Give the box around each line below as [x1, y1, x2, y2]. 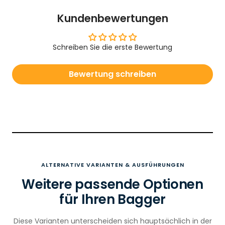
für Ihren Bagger [59, 190, 166, 208]
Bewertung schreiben [69, 68, 156, 80]
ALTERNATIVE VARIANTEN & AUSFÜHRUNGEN [41, 160, 184, 169]
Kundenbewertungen [57, 11, 168, 26]
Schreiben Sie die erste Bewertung [53, 42, 172, 52]
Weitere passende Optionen [22, 175, 203, 193]
